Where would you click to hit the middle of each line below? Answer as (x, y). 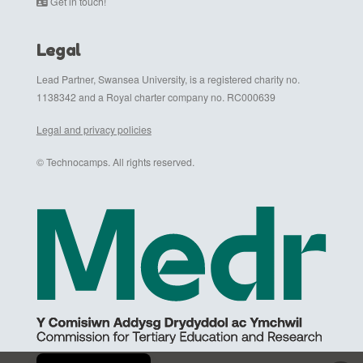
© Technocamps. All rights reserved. (115, 162)
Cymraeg (89, 348)
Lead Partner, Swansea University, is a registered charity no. (168, 79)
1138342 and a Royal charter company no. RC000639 (156, 96)
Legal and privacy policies (94, 129)
